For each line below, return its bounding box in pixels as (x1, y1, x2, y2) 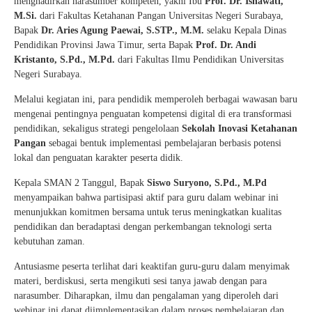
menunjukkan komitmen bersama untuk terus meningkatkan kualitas (14, 207, 281, 218)
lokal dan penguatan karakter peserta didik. (14, 153, 183, 164)
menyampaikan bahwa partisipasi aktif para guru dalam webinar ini (14, 192, 279, 203)
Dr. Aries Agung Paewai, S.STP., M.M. (41, 25, 204, 36)
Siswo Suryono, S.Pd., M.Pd (147, 178, 267, 189)
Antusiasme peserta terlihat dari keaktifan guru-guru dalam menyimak (14, 261, 290, 272)
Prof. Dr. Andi (196, 40, 256, 51)
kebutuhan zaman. (14, 236, 85, 247)
